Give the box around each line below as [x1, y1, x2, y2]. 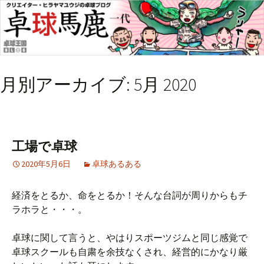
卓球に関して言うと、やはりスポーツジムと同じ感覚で [12, 232, 247, 244]
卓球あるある [92, 159, 141, 170]
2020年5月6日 [21, 159, 71, 170]
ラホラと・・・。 [12, 203, 87, 216]
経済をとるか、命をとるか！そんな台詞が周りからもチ [12, 189, 247, 202]
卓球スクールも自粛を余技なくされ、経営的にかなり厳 [12, 246, 247, 258]
